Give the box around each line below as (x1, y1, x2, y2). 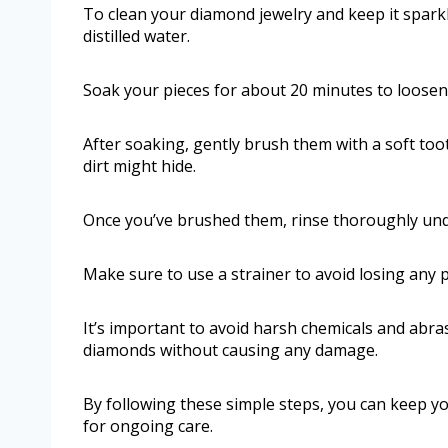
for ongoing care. (83, 415, 213, 438)
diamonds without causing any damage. (83, 339, 378, 362)
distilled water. (83, 25, 190, 48)
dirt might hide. (83, 155, 196, 178)
